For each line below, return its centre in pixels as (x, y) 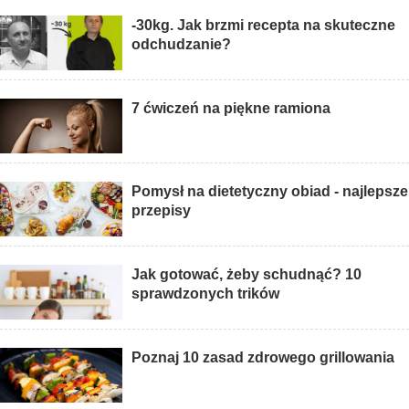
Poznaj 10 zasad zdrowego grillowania (263, 358)
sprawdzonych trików (206, 294)
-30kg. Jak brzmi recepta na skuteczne (264, 26)
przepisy (162, 211)
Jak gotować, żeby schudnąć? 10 (247, 275)
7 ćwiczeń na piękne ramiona (231, 109)
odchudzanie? (182, 45)
